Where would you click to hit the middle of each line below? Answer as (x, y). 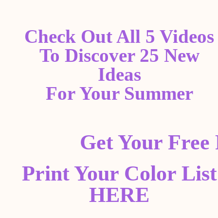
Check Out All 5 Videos (119, 36)
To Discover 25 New (119, 55)
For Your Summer (119, 93)
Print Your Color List (119, 173)
